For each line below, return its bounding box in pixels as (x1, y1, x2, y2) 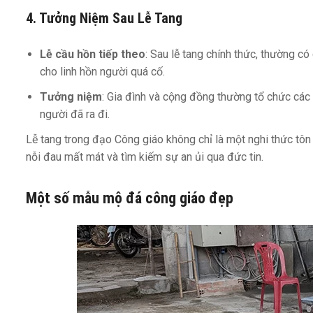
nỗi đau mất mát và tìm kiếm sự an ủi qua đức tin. (26, 150, 263, 163)
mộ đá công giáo (103, 189, 205, 208)
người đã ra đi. (40, 108, 110, 122)
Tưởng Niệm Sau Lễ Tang (39, 9, 182, 27)
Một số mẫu (26, 189, 103, 208)
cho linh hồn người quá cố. (40, 65, 165, 79)
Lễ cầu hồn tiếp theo (40, 48, 145, 61)
